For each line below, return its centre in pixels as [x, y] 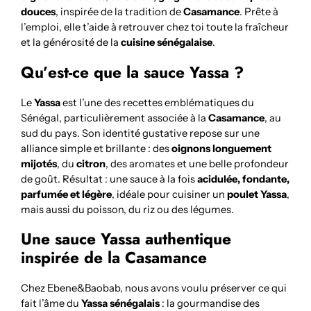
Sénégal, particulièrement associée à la [115, 118]
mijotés [39, 163]
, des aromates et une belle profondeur [197, 163]
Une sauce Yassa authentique [126, 239]
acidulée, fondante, [244, 179]
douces [39, 11]
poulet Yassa [257, 194]
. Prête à [259, 11]
